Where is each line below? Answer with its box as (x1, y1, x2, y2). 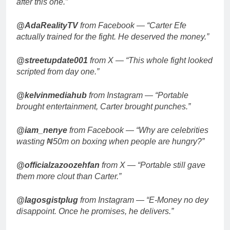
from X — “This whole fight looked (88, 55, 213, 65)
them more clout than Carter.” (16, 171, 121, 181)
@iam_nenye (16, 125, 67, 135)
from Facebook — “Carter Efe (78, 21, 186, 30)
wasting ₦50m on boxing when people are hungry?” (16, 137, 204, 146)
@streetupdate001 (16, 55, 88, 65)
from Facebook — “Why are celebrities (67, 125, 208, 135)
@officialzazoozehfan (16, 160, 100, 169)
